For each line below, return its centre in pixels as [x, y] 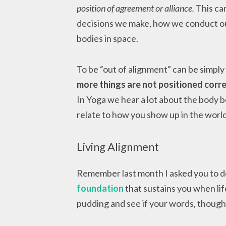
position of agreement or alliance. [135, 8]
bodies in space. [107, 39]
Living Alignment [118, 147]
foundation [100, 188]
